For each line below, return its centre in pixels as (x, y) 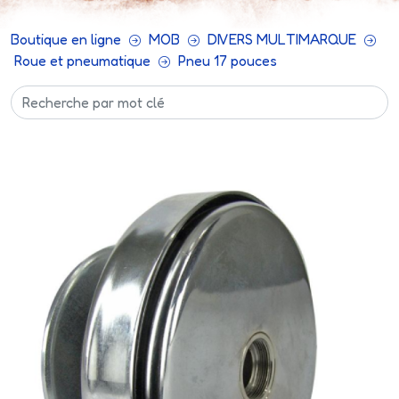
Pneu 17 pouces (228, 61)
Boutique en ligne (66, 39)
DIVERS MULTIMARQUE (282, 39)
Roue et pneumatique (82, 61)
